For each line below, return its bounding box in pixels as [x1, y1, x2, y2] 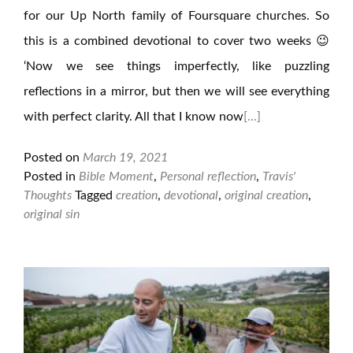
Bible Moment [79, 170, 154, 183]
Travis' [262, 170, 295, 183]
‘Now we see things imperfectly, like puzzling [24, 60, 329, 72]
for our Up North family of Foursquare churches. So [24, 9, 329, 22]
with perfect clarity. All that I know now [24, 110, 243, 123]
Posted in [24, 170, 79, 183]
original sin [24, 208, 80, 221]
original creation [225, 189, 308, 202]
